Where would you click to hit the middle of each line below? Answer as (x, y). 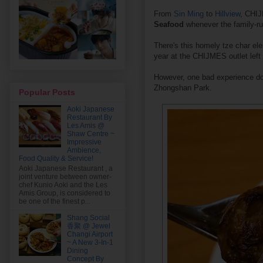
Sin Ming (189, 14)
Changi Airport (90, 234)
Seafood (170, 24)
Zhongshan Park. (183, 87)
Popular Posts (47, 92)
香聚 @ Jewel (88, 226)
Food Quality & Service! (56, 159)
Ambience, (84, 151)
